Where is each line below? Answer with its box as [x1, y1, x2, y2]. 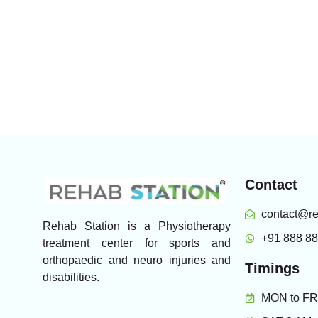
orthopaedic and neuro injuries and [43, 253, 231, 266]
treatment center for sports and [43, 236, 231, 249]
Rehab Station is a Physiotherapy [43, 219, 231, 232]
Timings [245, 261, 300, 277]
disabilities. [43, 270, 99, 283]
